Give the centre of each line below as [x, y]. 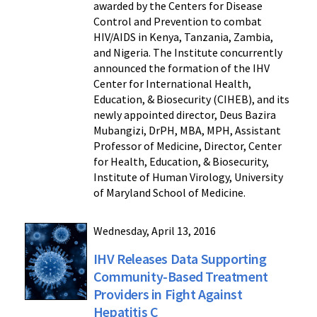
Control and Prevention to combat [177, 21]
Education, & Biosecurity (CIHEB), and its [191, 99]
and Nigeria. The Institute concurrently [188, 52]
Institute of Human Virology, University [188, 177]
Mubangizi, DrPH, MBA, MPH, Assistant [187, 130]
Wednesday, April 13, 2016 [154, 230]
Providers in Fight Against [168, 294]
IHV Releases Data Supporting [180, 258]
